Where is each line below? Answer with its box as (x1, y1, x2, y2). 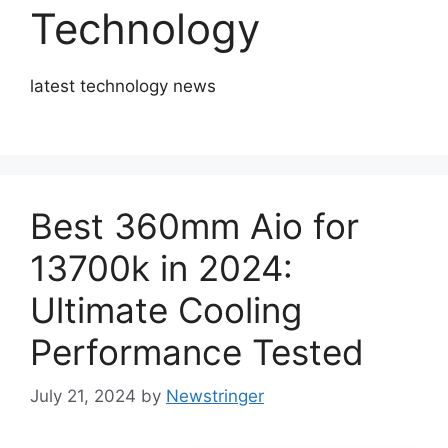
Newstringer (166, 386, 264, 407)
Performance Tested (30, 330, 364, 373)
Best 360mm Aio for (30, 204, 359, 247)
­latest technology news (30, 76, 216, 97)
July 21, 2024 (30, 386, 136, 407)
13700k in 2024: (30, 246, 293, 289)
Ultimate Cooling (30, 288, 302, 331)
